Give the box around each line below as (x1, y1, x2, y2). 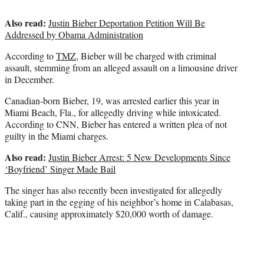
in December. (5, 73, 54, 86)
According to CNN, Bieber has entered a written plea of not (5, 118, 227, 131)
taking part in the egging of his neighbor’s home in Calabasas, (5, 196, 233, 209)
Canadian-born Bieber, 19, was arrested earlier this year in (5, 94, 219, 107)
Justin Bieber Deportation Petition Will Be (48, 16, 205, 29)
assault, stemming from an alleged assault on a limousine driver (5, 61, 237, 74)
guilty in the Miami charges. (5, 130, 108, 143)
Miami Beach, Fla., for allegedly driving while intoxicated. (5, 106, 221, 119)
